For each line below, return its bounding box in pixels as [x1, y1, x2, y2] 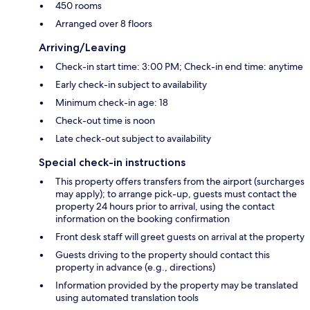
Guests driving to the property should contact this [55, 248, 270, 261]
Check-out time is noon [55, 113, 155, 127]
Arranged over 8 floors [55, 17, 152, 30]
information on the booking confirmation [55, 212, 230, 225]
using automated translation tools [55, 291, 199, 304]
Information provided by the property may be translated [55, 278, 298, 291]
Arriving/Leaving [39, 40, 126, 54]
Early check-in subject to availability [55, 77, 207, 91]
